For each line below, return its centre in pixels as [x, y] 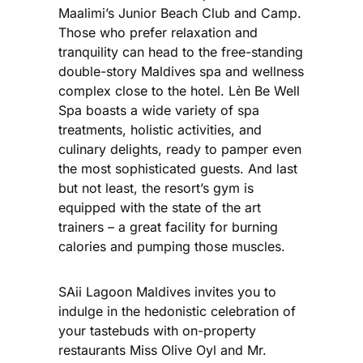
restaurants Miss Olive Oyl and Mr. [162, 350]
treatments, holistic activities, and [160, 129]
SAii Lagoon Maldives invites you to [167, 291]
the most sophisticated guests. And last [178, 168]
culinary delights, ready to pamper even [180, 149]
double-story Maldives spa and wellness [181, 71]
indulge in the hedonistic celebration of [177, 311]
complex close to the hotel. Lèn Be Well [179, 90]
